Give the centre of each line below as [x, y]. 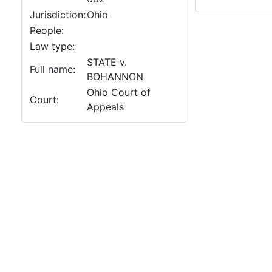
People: [47, 30]
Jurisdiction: [58, 15]
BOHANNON [115, 76]
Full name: [53, 69]
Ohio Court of [119, 92]
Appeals [105, 107]
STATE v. [107, 62]
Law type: [52, 46]
